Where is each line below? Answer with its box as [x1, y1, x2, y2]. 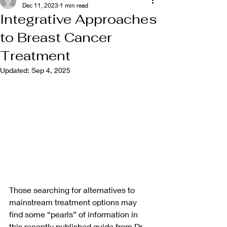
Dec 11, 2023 [22, 2, 58, 9]
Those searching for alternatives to [9, 184, 137, 195]
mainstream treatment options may [9, 197, 139, 207]
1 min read [60, 2, 88, 9]
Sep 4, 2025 [31, 66, 70, 74]
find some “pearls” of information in [9, 209, 140, 219]
